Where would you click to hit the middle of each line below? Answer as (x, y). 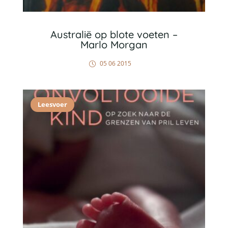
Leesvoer (52, 104)
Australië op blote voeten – (114, 34)
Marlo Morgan (114, 45)
